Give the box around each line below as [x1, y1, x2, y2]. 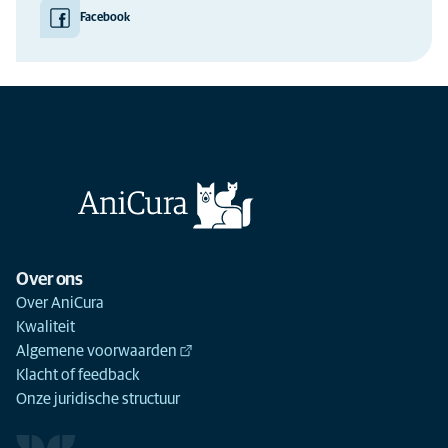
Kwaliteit [16, 319, 75, 335]
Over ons [16, 271, 82, 289]
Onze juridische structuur [16, 391, 180, 407]
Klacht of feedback [16, 367, 140, 383]
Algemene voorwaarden [16, 343, 177, 359]
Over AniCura [16, 295, 104, 311]
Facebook [80, 12, 130, 24]
